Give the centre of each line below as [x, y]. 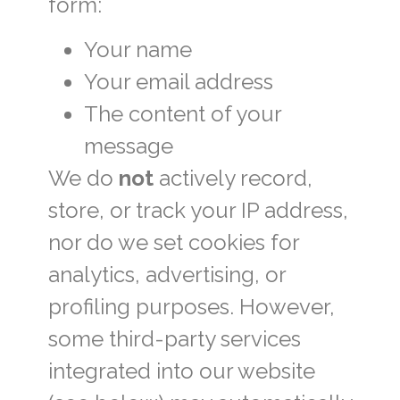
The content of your [182, 113]
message [128, 146]
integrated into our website [181, 371]
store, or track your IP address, [198, 210]
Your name [137, 49]
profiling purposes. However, [191, 306]
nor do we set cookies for [173, 242]
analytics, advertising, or [167, 274]
